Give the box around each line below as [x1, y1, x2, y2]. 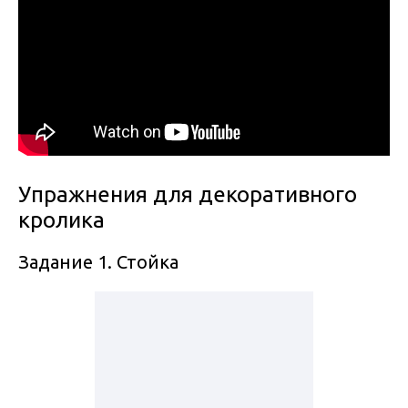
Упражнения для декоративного [18, 182, 357, 208]
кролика [18, 208, 105, 233]
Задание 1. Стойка [18, 251, 178, 273]
